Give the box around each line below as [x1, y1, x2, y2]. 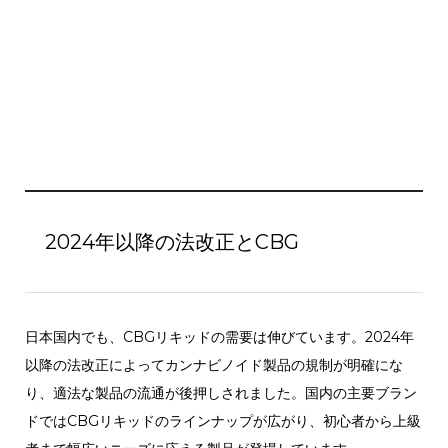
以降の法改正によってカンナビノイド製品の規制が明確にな [24, 356, 403, 375]
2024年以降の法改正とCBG [44, 230, 299, 255]
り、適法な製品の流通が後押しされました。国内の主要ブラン [24, 384, 417, 403]
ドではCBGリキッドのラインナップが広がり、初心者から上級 [24, 412, 421, 431]
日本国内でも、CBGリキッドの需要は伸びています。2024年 [24, 328, 414, 347]
